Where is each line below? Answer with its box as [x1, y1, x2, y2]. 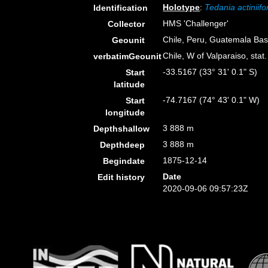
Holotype [163, 2, 200, 12]
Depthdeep [100, 140, 145, 150]
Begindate [103, 156, 145, 166]
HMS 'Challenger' [163, 19, 229, 28]
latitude [114, 80, 145, 89]
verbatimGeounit [93, 51, 162, 61]
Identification [93, 3, 148, 13]
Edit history [98, 172, 145, 182]
